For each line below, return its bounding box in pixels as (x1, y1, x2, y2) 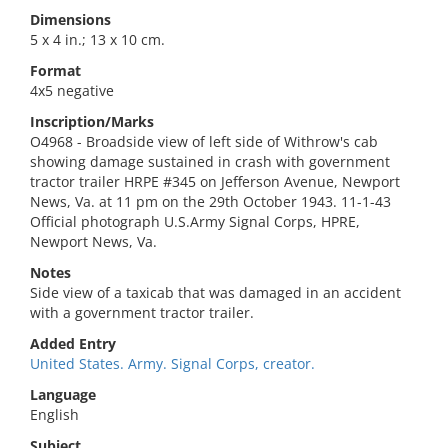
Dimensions (30, 10, 111, 29)
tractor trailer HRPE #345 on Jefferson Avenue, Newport (30, 172, 400, 191)
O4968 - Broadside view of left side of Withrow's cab (30, 132, 378, 151)
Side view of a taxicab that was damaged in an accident (30, 283, 401, 302)
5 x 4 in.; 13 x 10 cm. (30, 30, 165, 49)
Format (30, 61, 81, 80)
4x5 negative (30, 81, 114, 100)
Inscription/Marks (30, 112, 154, 131)
